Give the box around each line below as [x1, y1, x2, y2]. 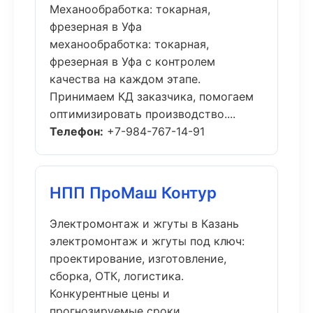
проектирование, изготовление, [50, 252, 226, 265]
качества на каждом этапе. [50, 72, 201, 86]
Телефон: [50, 124, 103, 138]
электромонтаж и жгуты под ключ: [50, 234, 245, 248]
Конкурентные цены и [50, 286, 170, 300]
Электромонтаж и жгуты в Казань [50, 217, 239, 231]
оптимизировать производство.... [50, 107, 235, 121]
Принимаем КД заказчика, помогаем [50, 89, 254, 103]
